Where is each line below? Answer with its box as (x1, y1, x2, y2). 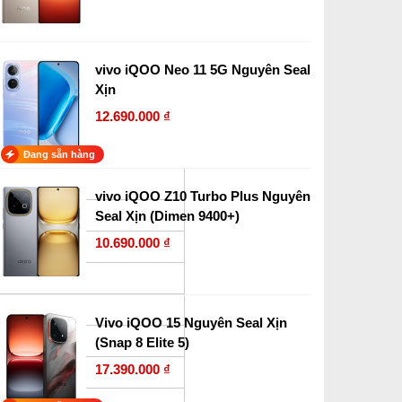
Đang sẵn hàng (23, 148, 95, 160)
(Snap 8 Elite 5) (95, 335, 189, 350)
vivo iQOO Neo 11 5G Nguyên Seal (95, 62, 310, 77)
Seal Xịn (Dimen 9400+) (95, 208, 240, 223)
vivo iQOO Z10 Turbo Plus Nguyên (95, 188, 310, 204)
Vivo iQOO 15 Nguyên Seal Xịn (95, 315, 287, 330)
